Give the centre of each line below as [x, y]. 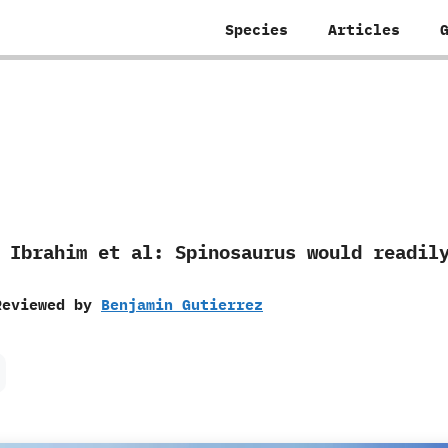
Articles [364, 29]
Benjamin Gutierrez [182, 304]
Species [256, 29]
